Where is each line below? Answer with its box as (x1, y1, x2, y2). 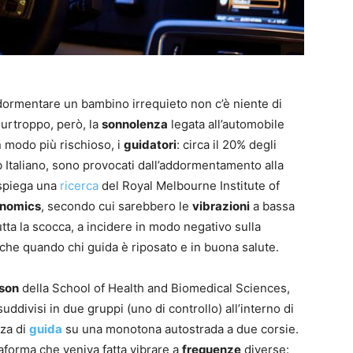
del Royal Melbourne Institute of (98, 178, 280, 194)
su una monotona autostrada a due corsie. (62, 321, 299, 337)
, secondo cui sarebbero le (41, 199, 192, 214)
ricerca (60, 178, 98, 194)
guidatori (124, 137, 176, 153)
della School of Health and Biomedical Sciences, (19, 281, 290, 296)
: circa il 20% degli (176, 137, 277, 153)
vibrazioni (192, 199, 250, 214)
